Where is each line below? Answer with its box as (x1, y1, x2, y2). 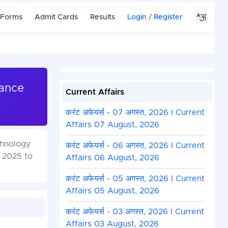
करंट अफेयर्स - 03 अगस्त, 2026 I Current (65, 208, 204, 216)
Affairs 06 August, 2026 (65, 154, 159, 162)
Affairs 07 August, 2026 (65, 121, 159, 129)
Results (90, 13, 116, 21)
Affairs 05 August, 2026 (65, 187, 159, 195)
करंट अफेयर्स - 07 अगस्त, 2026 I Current (65, 108, 205, 117)
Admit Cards (35, 13, 78, 21)
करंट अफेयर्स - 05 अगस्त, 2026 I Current (65, 175, 205, 183)
